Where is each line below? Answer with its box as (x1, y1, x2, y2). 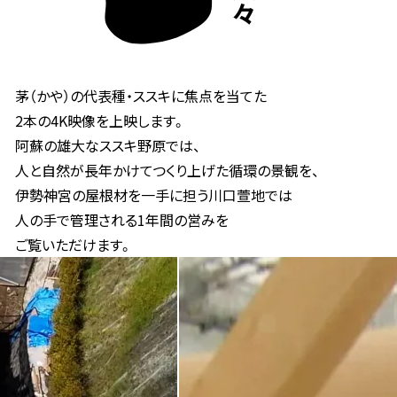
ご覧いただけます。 (15, 233, 134, 255)
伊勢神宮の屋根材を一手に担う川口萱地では (15, 183, 293, 206)
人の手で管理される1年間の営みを (15, 208, 230, 230)
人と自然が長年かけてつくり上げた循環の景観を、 (15, 159, 321, 181)
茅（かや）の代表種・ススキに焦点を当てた (15, 84, 268, 106)
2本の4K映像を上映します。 (15, 109, 187, 131)
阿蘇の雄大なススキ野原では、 (15, 134, 202, 156)
